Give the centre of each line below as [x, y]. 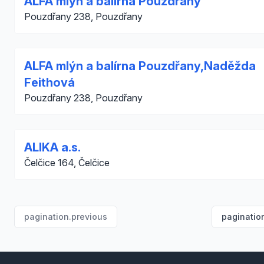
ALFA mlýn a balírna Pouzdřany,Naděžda [140, 66]
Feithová [49, 82]
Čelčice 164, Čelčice [67, 163]
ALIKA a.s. [52, 147]
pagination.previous [66, 217]
